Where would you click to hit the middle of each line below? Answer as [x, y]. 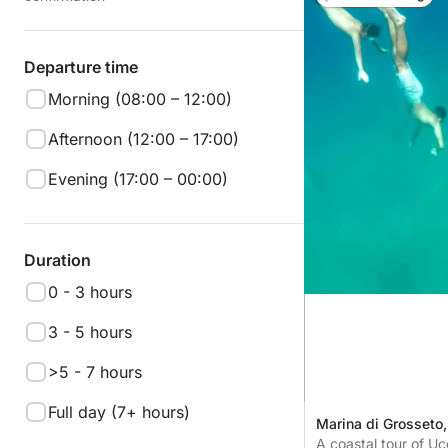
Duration [57, 260]
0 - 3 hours [90, 292]
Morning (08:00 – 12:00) [140, 99]
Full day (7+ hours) [119, 412]
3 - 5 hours [90, 332]
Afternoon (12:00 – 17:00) [143, 139]
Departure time [81, 67]
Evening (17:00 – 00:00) [138, 179]
